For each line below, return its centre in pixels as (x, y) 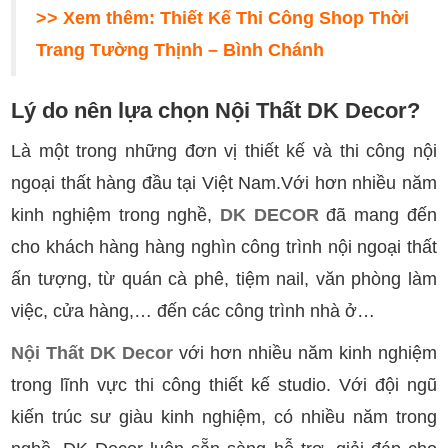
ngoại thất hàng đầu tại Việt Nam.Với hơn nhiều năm (224, 182)
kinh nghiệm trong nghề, (115, 214)
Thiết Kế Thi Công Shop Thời (285, 17)
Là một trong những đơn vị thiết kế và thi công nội (224, 150)
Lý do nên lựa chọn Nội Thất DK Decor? (216, 110)
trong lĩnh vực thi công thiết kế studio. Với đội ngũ (224, 384)
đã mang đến (377, 214)
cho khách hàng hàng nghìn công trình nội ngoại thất (224, 246)
